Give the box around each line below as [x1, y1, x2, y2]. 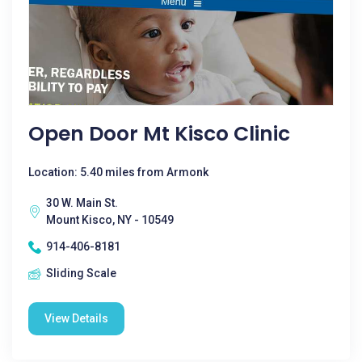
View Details [44, 312, 108, 325]
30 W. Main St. [46, 196, 118, 209]
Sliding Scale [46, 267, 116, 280]
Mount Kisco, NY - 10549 [46, 213, 174, 226]
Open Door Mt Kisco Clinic [28, 120, 290, 148]
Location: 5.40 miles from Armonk [28, 166, 208, 179]
